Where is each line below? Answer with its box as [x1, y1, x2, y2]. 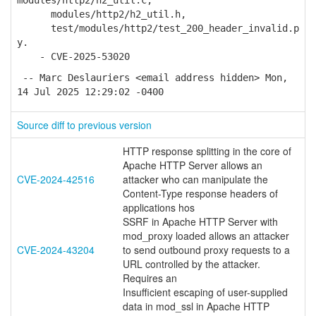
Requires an [123, 271, 177, 285]
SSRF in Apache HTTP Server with [123, 214, 278, 229]
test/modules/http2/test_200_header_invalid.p [17, 23, 299, 34]
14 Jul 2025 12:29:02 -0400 [17, 86, 164, 97]
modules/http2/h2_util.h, [17, 8, 186, 20]
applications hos [123, 200, 195, 214]
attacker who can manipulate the [123, 172, 268, 186]
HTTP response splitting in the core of [123, 144, 291, 158]
